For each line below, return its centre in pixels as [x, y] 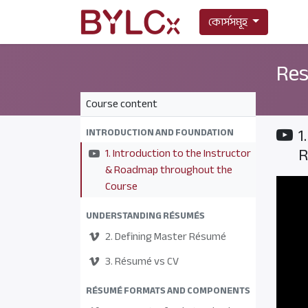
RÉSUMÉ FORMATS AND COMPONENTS [168, 290]
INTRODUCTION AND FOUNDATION [160, 132]
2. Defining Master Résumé [166, 236]
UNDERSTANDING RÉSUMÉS [145, 216]
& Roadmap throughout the [169, 170]
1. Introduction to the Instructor [178, 153]
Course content [122, 104]
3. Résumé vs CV [142, 261]
